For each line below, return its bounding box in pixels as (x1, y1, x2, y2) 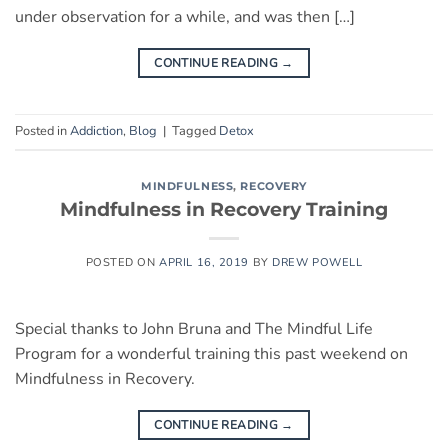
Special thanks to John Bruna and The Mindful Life (15, 318, 373, 341)
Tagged (172, 121, 219, 140)
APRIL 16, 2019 (159, 255, 250, 271)
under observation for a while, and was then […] (15, 5, 355, 28)
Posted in (15, 121, 70, 140)
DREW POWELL (272, 255, 363, 271)
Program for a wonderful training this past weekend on (15, 343, 408, 366)
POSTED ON (85, 255, 160, 271)
